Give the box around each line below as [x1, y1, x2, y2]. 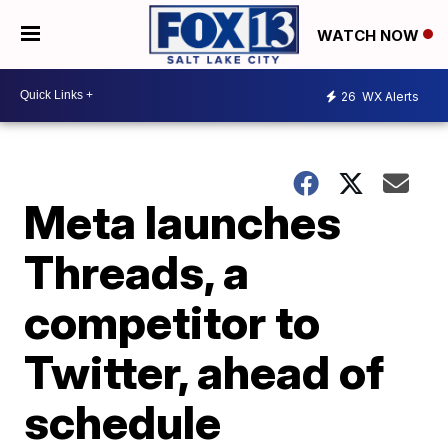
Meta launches [24, 193, 342, 250]
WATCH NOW [317, 25, 423, 45]
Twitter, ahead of [24, 343, 385, 400]
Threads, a [24, 243, 250, 300]
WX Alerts [359, 89, 419, 105]
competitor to [24, 293, 321, 350]
